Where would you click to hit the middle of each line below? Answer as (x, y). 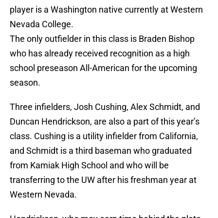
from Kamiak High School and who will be (89, 165)
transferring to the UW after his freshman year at (103, 180)
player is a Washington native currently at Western (106, 10)
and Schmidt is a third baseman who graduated (101, 151)
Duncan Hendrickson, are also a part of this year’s (105, 122)
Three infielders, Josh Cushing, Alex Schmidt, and (105, 107)
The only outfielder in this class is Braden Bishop (102, 39)
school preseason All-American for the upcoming (103, 68)
